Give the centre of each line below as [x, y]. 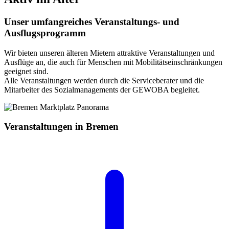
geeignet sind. [27, 71]
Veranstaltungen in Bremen [61, 127]
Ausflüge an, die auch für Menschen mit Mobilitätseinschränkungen [113, 62]
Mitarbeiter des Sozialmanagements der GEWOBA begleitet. [102, 89]
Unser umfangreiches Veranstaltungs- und [92, 21]
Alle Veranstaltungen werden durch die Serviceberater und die [104, 80]
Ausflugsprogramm [45, 33]
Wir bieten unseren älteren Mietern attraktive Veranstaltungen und [109, 53]
